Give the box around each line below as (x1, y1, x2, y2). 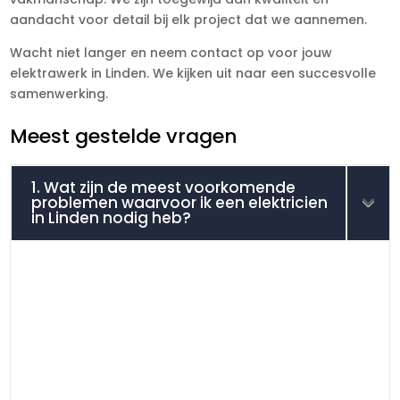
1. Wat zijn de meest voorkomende (31, 176, 296, 198)
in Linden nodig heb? (31, 206, 192, 229)
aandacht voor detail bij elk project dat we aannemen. (10, 10, 368, 29)
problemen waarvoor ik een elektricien (31, 191, 329, 213)
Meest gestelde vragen (10, 121, 238, 150)
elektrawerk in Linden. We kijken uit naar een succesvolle (10, 63, 377, 82)
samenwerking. (10, 84, 109, 103)
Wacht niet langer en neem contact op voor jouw (10, 43, 333, 62)
